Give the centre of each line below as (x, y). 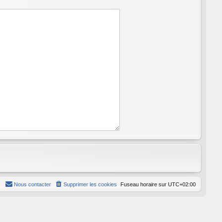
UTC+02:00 (182, 184)
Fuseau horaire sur (144, 184)
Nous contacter (32, 184)
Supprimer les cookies (90, 184)
